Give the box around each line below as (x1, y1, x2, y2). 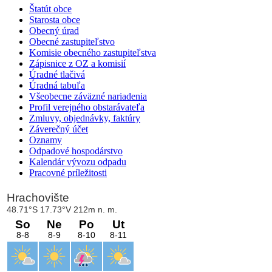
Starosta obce (29, 14, 80, 25)
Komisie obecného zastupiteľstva (29, 47, 156, 58)
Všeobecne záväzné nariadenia (29, 90, 147, 101)
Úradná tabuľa (29, 80, 85, 90)
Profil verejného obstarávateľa (29, 101, 144, 112)
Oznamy (29, 134, 62, 145)
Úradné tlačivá (29, 69, 85, 80)
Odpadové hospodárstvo (29, 145, 123, 156)
